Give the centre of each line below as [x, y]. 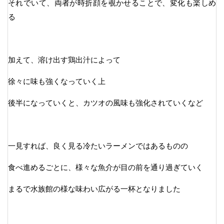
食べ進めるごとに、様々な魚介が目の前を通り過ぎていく [105, 167]
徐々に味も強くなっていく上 [57, 81]
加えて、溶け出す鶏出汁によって [64, 60]
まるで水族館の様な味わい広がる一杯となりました [94, 189]
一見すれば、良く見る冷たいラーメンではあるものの [98, 146]
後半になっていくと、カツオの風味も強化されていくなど [105, 103]
